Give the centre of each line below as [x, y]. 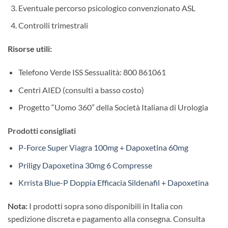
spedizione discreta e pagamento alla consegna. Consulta [106, 219]
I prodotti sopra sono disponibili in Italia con [105, 206]
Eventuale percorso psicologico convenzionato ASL [107, 8]
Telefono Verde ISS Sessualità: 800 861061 [92, 72]
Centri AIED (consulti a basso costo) [81, 90]
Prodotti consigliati [42, 131]
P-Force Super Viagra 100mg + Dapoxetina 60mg [103, 148]
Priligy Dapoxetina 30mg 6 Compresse [85, 165]
